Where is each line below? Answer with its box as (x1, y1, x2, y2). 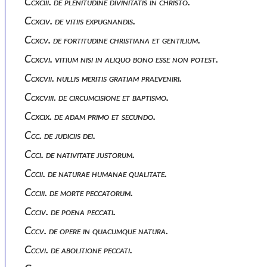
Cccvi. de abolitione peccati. (31, 245, 132, 255)
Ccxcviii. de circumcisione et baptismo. (31, 92, 169, 103)
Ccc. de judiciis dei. (31, 131, 95, 141)
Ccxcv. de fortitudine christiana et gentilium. (31, 35, 200, 45)
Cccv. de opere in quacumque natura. (31, 226, 168, 236)
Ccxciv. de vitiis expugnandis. (31, 16, 135, 26)
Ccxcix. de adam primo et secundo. (31, 111, 156, 122)
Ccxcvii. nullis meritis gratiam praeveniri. (31, 73, 182, 83)
